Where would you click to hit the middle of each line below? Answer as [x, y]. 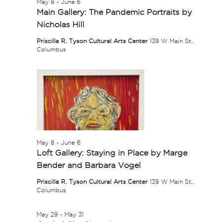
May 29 [47, 214]
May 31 [74, 214]
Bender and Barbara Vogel [88, 165]
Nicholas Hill [60, 24]
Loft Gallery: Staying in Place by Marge [112, 153]
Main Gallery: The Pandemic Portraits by [114, 12]
